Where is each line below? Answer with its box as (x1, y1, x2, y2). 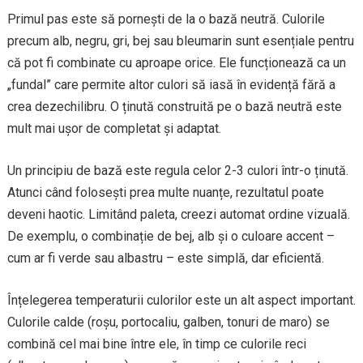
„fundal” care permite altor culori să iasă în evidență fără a (6, 77, 335, 92)
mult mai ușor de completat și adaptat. (6, 121, 221, 136)
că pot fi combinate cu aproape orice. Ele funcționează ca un (6, 55, 346, 70)
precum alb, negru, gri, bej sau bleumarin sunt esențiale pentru (6, 33, 354, 49)
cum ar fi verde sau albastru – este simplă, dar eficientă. (6, 250, 324, 266)
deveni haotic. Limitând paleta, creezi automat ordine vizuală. (6, 207, 350, 222)
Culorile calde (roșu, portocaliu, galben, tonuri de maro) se (6, 314, 330, 330)
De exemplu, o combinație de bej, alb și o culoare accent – (6, 228, 335, 244)
